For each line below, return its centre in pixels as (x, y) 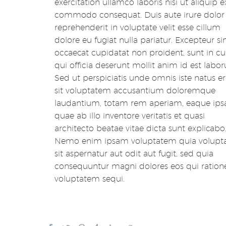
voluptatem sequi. (90, 179)
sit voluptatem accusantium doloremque (135, 90)
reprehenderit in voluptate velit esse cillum (137, 27)
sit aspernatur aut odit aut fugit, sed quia (134, 153)
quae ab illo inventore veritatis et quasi (130, 116)
